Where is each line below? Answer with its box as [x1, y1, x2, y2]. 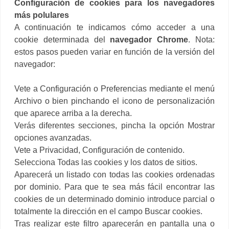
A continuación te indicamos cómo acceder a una [14, 22, 215, 32]
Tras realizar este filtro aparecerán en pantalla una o [14, 219, 215, 228]
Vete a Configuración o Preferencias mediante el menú [14, 84, 215, 93]
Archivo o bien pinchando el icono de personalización [14, 96, 215, 105]
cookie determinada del [14, 35, 110, 44]
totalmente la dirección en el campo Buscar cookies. [14, 207, 202, 216]
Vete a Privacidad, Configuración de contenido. [14, 145, 185, 154]
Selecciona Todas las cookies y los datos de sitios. [14, 157, 197, 167]
